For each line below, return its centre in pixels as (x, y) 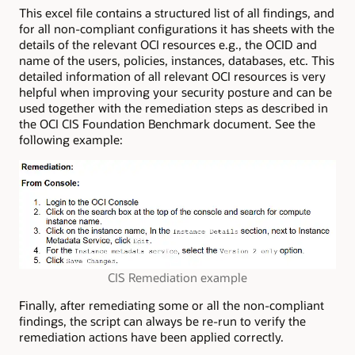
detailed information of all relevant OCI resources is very (172, 76)
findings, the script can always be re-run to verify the (162, 321)
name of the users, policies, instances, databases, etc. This (177, 61)
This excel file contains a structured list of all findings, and (177, 13)
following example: (71, 140)
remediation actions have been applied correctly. (151, 337)
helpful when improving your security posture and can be (176, 92)
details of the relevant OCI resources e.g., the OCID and (168, 45)
